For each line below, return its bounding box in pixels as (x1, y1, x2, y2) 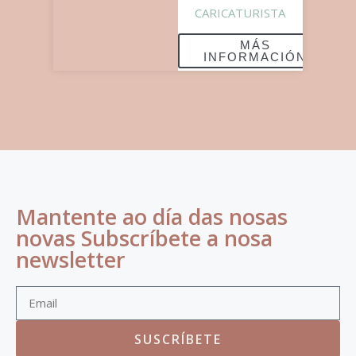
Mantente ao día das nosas (16, 202, 288, 232)
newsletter (16, 245, 126, 275)
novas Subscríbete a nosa (16, 223, 273, 253)
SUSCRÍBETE (134, 330, 222, 348)
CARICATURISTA (195, 5, 286, 21)
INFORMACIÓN (203, 50, 307, 64)
